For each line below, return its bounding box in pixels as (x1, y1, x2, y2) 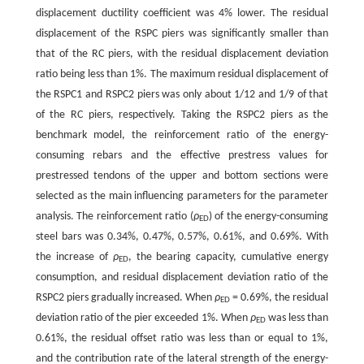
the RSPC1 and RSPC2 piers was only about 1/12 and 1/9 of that (35, 88, 329, 101)
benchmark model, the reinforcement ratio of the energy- (35, 128, 329, 141)
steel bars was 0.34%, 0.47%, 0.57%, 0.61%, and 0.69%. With (35, 230, 329, 243)
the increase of (35, 250, 113, 263)
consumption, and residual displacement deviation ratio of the (35, 271, 329, 284)
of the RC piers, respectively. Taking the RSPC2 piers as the (35, 108, 329, 121)
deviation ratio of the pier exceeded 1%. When (35, 311, 250, 324)
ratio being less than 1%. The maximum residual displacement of (35, 67, 329, 80)
